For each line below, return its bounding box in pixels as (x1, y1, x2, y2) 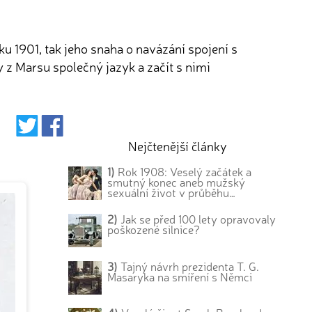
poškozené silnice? (107, 221, 201, 237)
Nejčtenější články (127, 137, 227, 154)
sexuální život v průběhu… (107, 185, 236, 200)
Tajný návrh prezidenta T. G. (118, 258, 260, 274)
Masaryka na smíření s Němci (107, 268, 253, 284)
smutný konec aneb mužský (107, 174, 246, 189)
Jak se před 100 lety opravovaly (118, 210, 276, 226)
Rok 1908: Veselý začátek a (115, 164, 252, 179)
